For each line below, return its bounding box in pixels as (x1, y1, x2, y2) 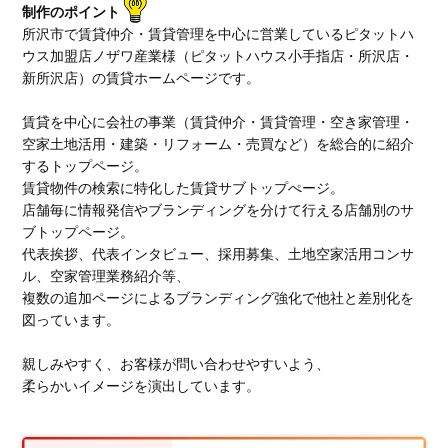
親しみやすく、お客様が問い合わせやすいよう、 (22, 355, 331, 372)
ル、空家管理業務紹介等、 (22, 267, 191, 284)
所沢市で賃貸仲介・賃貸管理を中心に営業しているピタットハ (22, 25, 415, 42)
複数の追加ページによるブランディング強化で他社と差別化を (22, 289, 415, 306)
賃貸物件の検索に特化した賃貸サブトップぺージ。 (22, 179, 345, 196)
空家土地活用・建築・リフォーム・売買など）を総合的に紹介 (22, 135, 415, 152)
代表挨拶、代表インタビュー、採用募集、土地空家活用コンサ (22, 245, 415, 262)
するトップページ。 (22, 157, 149, 174)
